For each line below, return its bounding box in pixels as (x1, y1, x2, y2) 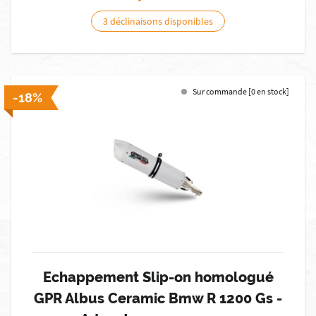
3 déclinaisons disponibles (103, 15, 213, 28)
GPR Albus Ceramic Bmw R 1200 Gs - (34, 290, 282, 307)
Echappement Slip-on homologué (42, 269, 274, 286)
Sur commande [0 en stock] (193, 86, 289, 97)
